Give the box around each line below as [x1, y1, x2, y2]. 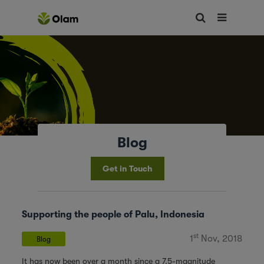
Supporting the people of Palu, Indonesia [22, 209, 205, 220]
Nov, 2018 [198, 233, 242, 244]
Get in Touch [102, 164, 153, 173]
